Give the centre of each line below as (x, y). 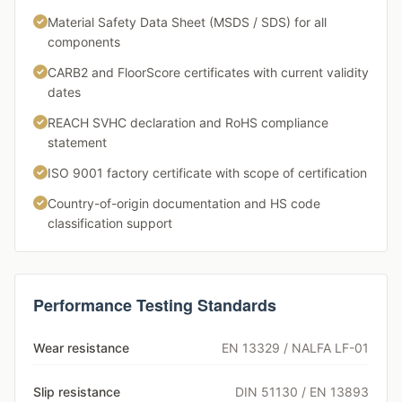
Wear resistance (81, 348)
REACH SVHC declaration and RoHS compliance (188, 122)
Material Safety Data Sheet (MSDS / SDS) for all (187, 22)
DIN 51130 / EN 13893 (302, 392)
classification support (110, 223)
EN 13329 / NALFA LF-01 (295, 348)
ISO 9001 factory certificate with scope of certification (207, 173)
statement (77, 142)
